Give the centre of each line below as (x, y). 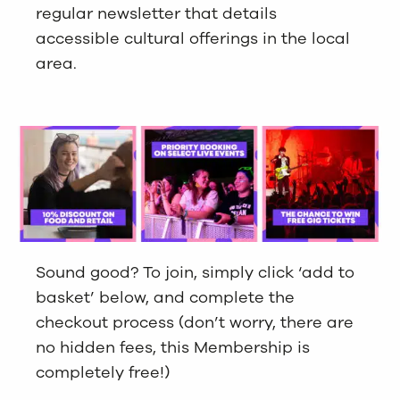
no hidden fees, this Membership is (173, 348)
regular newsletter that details (156, 13)
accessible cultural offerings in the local (193, 38)
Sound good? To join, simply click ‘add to (195, 273)
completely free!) (103, 373)
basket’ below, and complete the (165, 298)
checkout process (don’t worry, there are (195, 323)
